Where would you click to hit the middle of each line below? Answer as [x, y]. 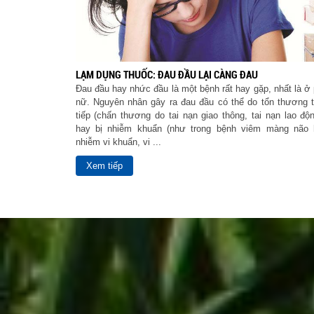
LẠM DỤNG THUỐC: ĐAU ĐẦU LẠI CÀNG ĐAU [166, 75]
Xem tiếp [104, 166]
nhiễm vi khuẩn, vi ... [118, 142]
